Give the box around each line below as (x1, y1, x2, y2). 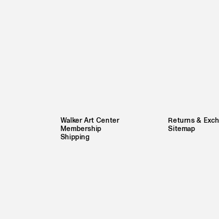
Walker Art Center (60, 116, 120, 125)
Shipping (60, 132, 90, 141)
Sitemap (168, 124, 196, 133)
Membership (60, 124, 102, 133)
